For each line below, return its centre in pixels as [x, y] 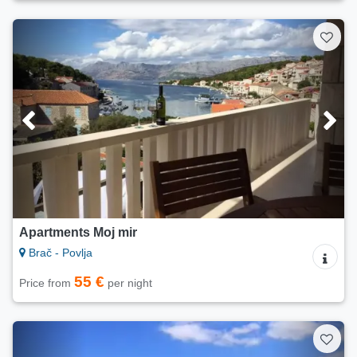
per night [128, 283]
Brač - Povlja [59, 253]
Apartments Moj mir [78, 233]
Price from [47, 283]
